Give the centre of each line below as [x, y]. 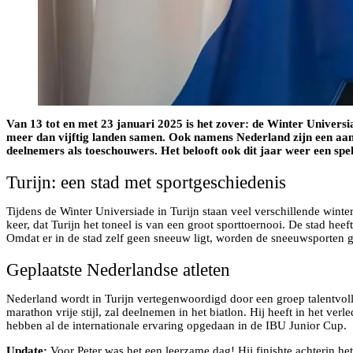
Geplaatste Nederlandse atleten [118, 269]
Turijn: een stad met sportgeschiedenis [146, 183]
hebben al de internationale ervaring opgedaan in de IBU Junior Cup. [176, 325]
